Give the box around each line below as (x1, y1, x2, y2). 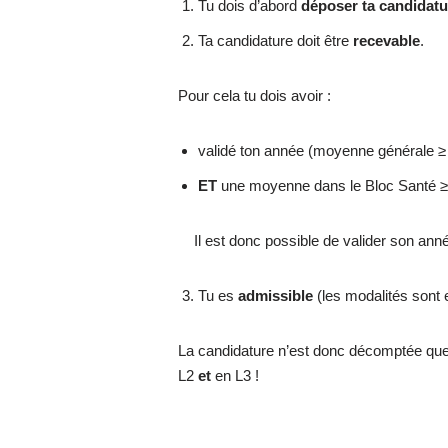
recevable (353, 31, 421, 49)
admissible (238, 286, 314, 304)
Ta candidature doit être (198, 31, 354, 49)
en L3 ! (211, 366, 260, 384)
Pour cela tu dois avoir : (178, 86, 332, 104)
